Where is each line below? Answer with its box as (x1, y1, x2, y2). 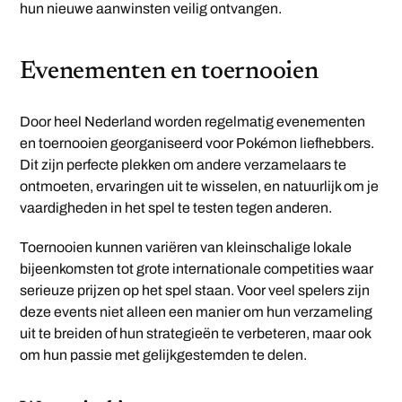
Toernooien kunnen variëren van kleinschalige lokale (20, 240, 353, 256)
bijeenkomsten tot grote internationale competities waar (20, 261, 374, 277)
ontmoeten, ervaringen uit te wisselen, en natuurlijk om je (20, 179, 380, 195)
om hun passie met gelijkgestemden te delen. (20, 347, 308, 363)
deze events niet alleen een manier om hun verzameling (20, 304, 373, 320)
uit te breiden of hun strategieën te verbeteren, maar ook (20, 326, 371, 342)
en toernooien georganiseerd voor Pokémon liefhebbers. (20, 135, 375, 152)
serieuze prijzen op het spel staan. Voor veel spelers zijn (20, 283, 371, 299)
